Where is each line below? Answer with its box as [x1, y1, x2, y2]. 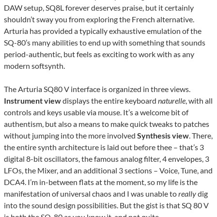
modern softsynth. [4, 61, 65, 71]
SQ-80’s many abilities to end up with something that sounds [4, 38, 205, 47]
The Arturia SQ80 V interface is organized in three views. [4, 84, 190, 94]
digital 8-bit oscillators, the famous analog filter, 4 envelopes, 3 [4, 154, 209, 164]
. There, [189, 131, 213, 140]
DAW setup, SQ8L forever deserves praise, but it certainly [4, 3, 194, 13]
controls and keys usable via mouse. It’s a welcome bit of [4, 108, 188, 117]
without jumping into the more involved [4, 131, 137, 140]
